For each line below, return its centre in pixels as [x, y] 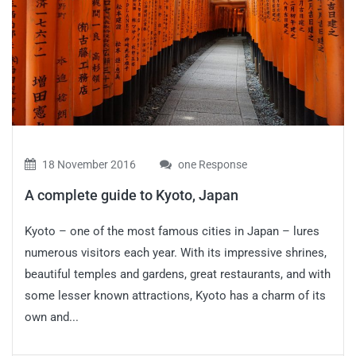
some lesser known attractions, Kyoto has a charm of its [175, 295]
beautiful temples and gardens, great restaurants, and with [178, 274]
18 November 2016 [88, 164]
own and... [52, 317]
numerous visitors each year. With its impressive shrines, [176, 252]
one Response [211, 164]
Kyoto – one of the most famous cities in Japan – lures [172, 231]
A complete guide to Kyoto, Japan [132, 195]
